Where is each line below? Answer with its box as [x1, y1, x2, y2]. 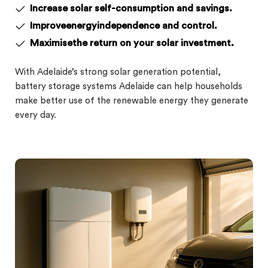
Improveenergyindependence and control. [30, 20, 217, 31]
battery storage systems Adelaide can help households [15, 81, 242, 91]
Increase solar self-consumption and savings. [30, 3, 232, 13]
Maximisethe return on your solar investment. [30, 38, 234, 48]
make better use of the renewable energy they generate [15, 96, 248, 105]
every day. [15, 110, 56, 120]
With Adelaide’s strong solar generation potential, [15, 67, 221, 77]
